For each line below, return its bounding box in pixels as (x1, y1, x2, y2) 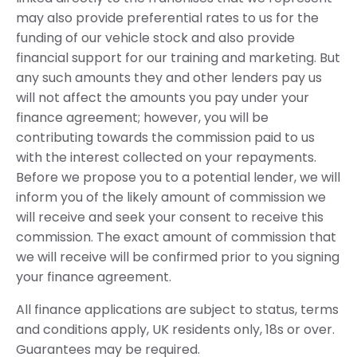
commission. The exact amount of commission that (16, 227, 336, 246)
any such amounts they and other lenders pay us (16, 68, 322, 87)
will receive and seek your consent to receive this (16, 207, 324, 226)
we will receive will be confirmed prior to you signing (16, 247, 339, 266)
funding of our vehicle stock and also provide (16, 28, 295, 47)
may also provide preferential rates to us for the (16, 8, 319, 27)
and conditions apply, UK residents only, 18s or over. (16, 320, 335, 339)
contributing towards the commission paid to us (16, 127, 315, 147)
